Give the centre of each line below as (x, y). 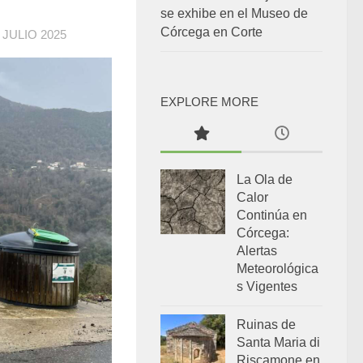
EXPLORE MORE (209, 102)
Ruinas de (266, 325)
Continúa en (272, 216)
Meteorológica (278, 269)
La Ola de (265, 180)
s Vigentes (267, 287)
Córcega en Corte (211, 32)
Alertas (257, 251)
